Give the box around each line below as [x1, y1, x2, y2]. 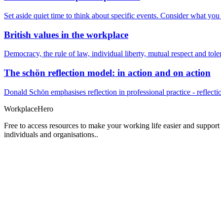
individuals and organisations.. [4, 130, 100, 139]
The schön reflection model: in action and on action [4, 67, 211, 78]
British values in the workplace [4, 29, 128, 40]
